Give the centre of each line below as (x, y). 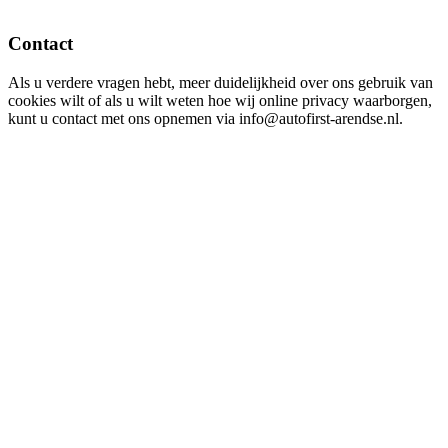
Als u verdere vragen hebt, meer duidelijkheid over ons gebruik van (220, 82)
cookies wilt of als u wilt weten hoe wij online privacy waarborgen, (220, 100)
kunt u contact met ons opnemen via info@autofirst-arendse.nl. (205, 118)
